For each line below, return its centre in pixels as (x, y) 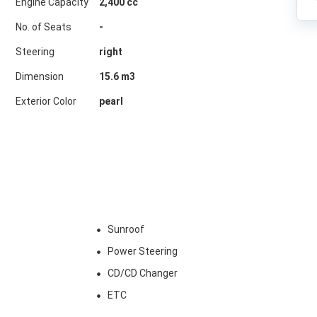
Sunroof (126, 229)
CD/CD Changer (142, 273)
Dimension (39, 76)
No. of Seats (43, 27)
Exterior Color (46, 101)
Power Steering (142, 251)
